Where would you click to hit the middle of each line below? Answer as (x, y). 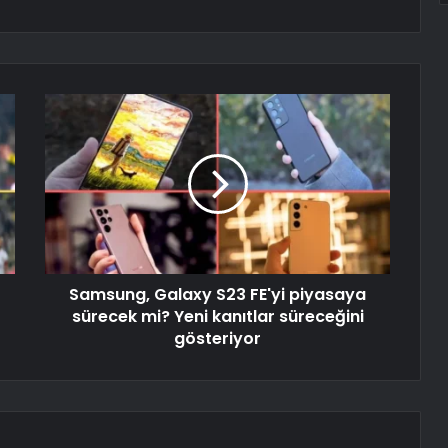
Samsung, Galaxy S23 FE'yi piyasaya (217, 295)
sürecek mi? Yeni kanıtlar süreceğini (217, 317)
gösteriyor (217, 339)
